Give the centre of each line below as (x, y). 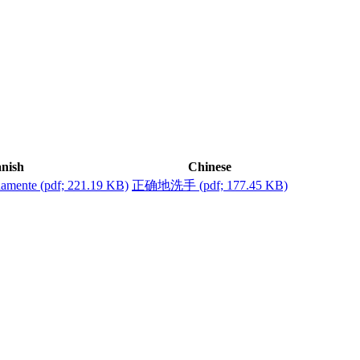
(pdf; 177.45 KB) (243, 186)
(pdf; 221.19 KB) (84, 186)
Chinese (210, 167)
